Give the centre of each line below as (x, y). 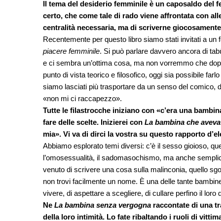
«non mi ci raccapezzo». (82, 99)
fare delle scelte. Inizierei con (94, 122)
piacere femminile (71, 51)
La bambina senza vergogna (103, 205)
